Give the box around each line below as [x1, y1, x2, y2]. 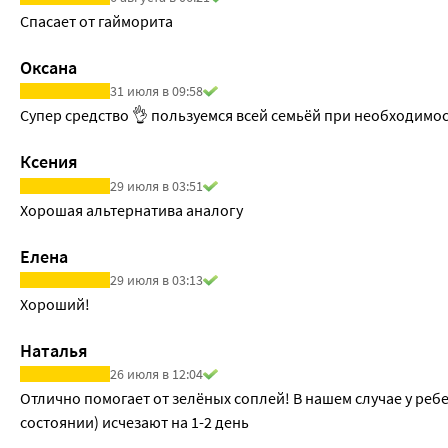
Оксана [20, 56, 77, 80]
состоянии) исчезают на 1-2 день [20, 411, 249, 432]
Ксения [20, 150, 78, 174]
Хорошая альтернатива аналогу [20, 199, 243, 220]
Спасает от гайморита [20, 11, 173, 32]
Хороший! [20, 293, 96, 314]
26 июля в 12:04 [110, 364, 203, 383]
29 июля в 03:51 [110, 176, 203, 195]
